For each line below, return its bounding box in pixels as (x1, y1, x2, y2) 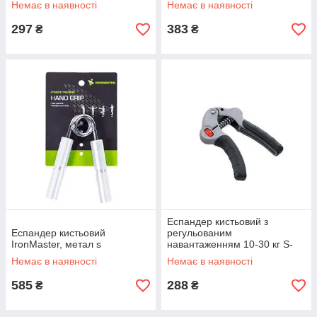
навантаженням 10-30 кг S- (167, 238, 293, 250)
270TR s (167, 250, 205, 261)
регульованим (167, 227, 232, 238)
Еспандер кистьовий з (167, 216, 268, 227)
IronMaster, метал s (11, 238, 101, 250)
